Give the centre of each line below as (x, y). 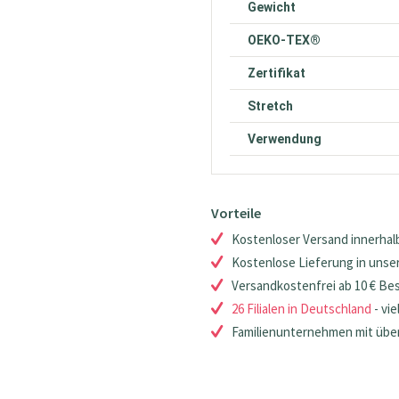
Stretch (271, 106)
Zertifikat (277, 73)
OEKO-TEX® (285, 40)
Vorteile (236, 213)
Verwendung (285, 139)
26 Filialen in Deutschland (302, 309)
